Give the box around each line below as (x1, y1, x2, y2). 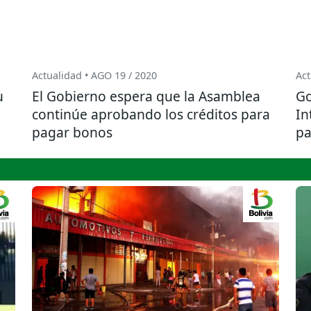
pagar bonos (32, 123, 112, 142)
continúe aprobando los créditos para (32, 105, 270, 124)
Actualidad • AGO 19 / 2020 (32, 69, 157, 83)
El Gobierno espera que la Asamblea (32, 87, 260, 106)
